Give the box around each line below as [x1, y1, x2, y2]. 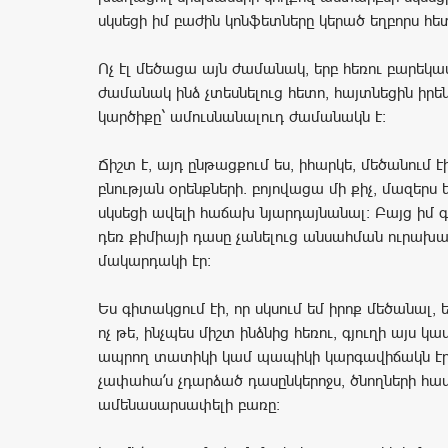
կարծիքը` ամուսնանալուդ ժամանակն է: [98, 108, 386, 126]
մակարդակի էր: [98, 252, 211, 270]
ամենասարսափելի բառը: [98, 396, 280, 414]
